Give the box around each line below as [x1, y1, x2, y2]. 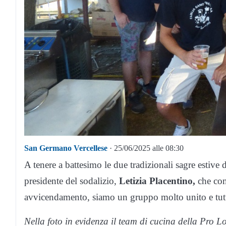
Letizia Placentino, [119, 176, 195, 187]
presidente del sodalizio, [24, 176, 119, 187]
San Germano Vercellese [24, 144, 107, 153]
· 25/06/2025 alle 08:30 [107, 144, 184, 153]
